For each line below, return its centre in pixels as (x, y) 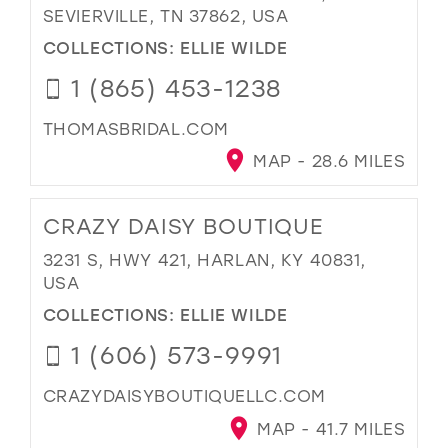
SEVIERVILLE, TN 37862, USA (165, 15)
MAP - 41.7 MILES (328, 429)
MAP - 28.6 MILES (326, 161)
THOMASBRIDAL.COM (135, 128)
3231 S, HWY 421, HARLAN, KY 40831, (204, 259)
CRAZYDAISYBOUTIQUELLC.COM (184, 396)
